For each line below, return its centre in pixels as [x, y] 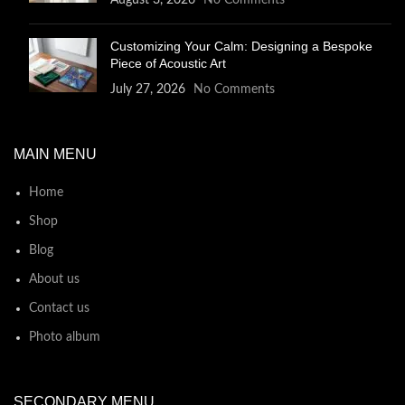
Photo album [65, 338]
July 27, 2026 [148, 90]
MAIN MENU [55, 155]
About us [54, 280]
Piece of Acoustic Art [168, 64]
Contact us [59, 309]
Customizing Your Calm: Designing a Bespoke [241, 47]
